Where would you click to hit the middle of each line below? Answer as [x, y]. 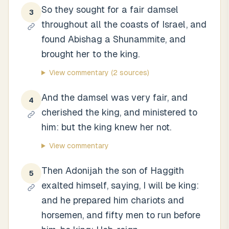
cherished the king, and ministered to [119, 112]
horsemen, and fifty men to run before [121, 215]
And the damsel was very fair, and [114, 97]
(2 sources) [129, 73]
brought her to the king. [90, 54]
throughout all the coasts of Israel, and [124, 24]
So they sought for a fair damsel [110, 9]
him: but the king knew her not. [106, 127]
